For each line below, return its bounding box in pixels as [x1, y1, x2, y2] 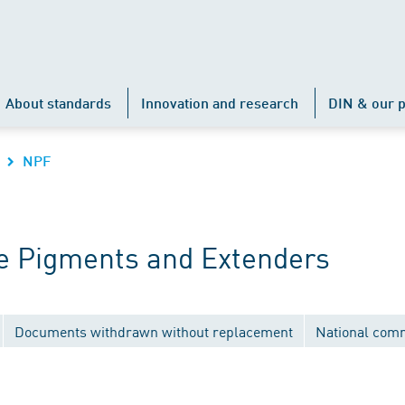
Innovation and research [141, 94, 298, 111]
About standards [5, 94, 111, 111]
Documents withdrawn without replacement [14, 321, 293, 341]
